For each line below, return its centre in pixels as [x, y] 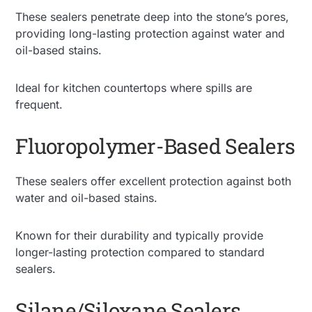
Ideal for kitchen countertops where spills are [134, 87]
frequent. [39, 104]
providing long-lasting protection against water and [150, 33]
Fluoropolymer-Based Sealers [155, 146]
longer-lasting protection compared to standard [140, 252]
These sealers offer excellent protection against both [154, 181]
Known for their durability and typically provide [140, 235]
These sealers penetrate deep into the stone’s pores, [153, 16]
